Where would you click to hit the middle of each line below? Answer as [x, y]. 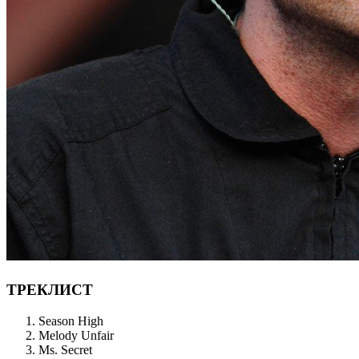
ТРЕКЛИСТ [50, 289]
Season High [71, 321]
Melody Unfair [76, 335]
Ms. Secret [65, 349]
